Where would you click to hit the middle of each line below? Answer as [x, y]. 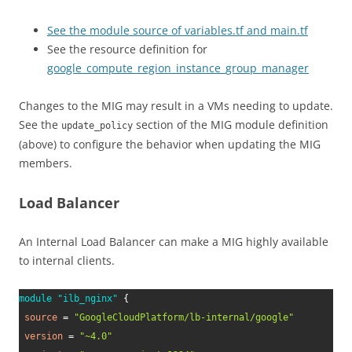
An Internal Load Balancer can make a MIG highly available [174, 242]
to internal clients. [67, 260]
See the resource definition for [127, 49]
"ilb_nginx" [88, 299]
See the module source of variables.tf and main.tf [178, 30]
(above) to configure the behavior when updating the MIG [170, 144]
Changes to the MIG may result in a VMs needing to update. [176, 106]
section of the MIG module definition [231, 125]
